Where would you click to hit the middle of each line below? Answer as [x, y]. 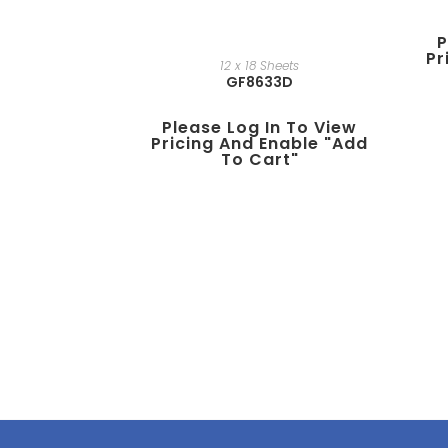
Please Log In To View [259, 128]
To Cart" [259, 160]
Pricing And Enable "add [259, 144]
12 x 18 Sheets [259, 66]
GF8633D [259, 82]
